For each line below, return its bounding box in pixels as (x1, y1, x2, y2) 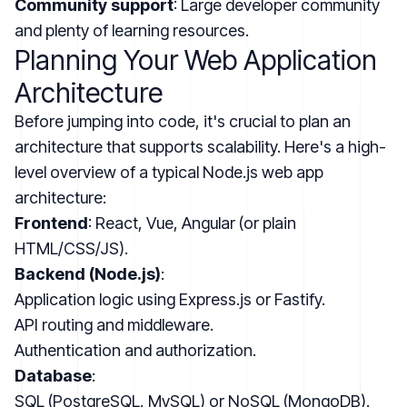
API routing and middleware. (15, 314, 213, 334)
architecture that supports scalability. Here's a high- (15, 136, 386, 156)
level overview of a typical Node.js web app (15, 162, 323, 182)
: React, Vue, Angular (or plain (88, 213, 296, 233)
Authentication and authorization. (15, 340, 256, 360)
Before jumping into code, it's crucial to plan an (15, 111, 351, 131)
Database (15, 365, 92, 385)
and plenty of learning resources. (15, 20, 249, 40)
